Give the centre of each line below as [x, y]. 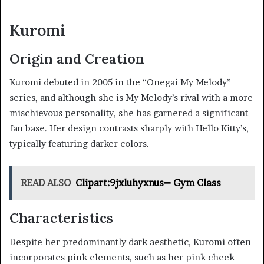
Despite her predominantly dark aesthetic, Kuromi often [130, 242]
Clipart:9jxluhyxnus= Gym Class [148, 183]
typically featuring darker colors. [79, 144]
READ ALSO [46, 183]
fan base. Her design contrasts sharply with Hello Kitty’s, [129, 128]
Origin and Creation [77, 58]
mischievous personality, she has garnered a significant [129, 113]
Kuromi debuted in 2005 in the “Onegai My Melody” [120, 82]
